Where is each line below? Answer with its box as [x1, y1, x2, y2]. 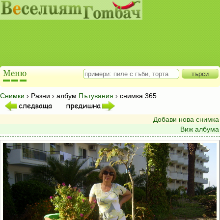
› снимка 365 [113, 92, 157, 100]
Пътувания [79, 92, 113, 100]
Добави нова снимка [153, 115, 219, 123]
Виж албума [180, 125, 219, 133]
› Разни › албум [25, 92, 79, 100]
